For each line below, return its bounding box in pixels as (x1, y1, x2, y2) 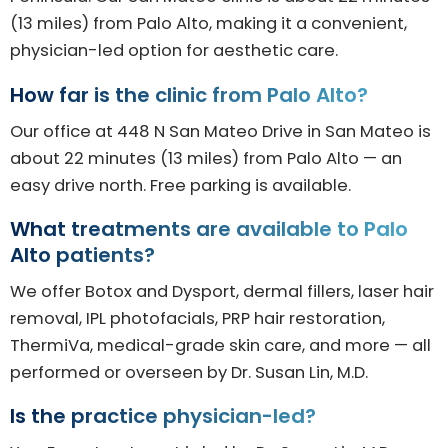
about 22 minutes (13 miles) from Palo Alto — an (10, 146, 402, 170)
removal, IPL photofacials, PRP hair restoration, (10, 306, 385, 330)
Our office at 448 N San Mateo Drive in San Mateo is (10, 119, 431, 143)
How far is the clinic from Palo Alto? (10, 80, 368, 109)
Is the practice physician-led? (10, 402, 316, 431)
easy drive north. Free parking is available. (10, 173, 351, 197)
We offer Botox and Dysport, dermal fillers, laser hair (10, 279, 434, 303)
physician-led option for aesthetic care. (10, 39, 338, 63)
